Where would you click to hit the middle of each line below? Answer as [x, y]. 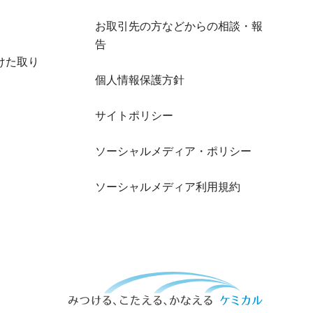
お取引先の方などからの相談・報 [179, 27]
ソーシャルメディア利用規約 [168, 187]
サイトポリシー [134, 116]
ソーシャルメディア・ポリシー [173, 152]
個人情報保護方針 [140, 80]
